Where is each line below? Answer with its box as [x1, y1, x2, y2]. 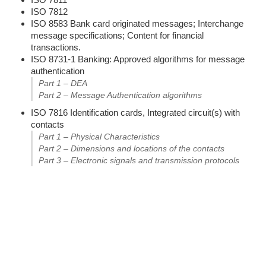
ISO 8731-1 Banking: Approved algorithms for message [31, 54, 245, 65]
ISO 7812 [31, 7, 68, 17]
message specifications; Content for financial [31, 30, 204, 41]
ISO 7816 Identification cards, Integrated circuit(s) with [31, 107, 240, 118]
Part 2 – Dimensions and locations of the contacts [39, 144, 224, 154]
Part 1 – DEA [39, 78, 87, 88]
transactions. [31, 42, 81, 53]
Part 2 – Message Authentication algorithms [39, 90, 202, 100]
